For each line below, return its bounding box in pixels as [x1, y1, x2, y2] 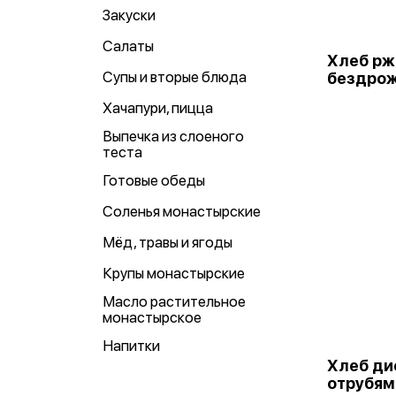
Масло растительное [103, 293, 246, 310]
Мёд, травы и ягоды [103, 233, 232, 251]
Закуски [103, 6, 156, 24]
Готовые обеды [103, 171, 205, 189]
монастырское [103, 308, 202, 326]
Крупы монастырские [103, 264, 245, 282]
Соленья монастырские [103, 202, 261, 220]
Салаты [103, 37, 154, 55]
